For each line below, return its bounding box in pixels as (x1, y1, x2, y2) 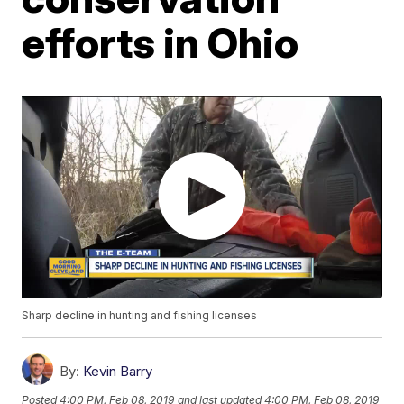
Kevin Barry (83, 363, 153, 381)
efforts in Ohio (22, 17, 299, 68)
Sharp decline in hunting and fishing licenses (22, 308, 258, 323)
